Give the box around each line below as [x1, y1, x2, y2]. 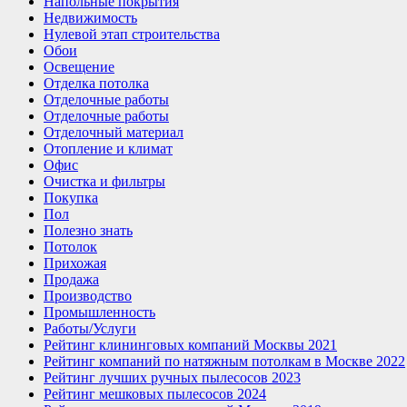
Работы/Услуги [44, 321, 136, 336]
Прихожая [44, 255, 106, 271]
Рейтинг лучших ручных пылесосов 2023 [44, 370, 301, 385]
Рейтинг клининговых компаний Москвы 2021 [44, 337, 337, 352]
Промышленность [44, 304, 155, 320]
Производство [44, 288, 132, 303]
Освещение [44, 59, 114, 74]
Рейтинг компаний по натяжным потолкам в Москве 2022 [44, 353, 405, 369]
